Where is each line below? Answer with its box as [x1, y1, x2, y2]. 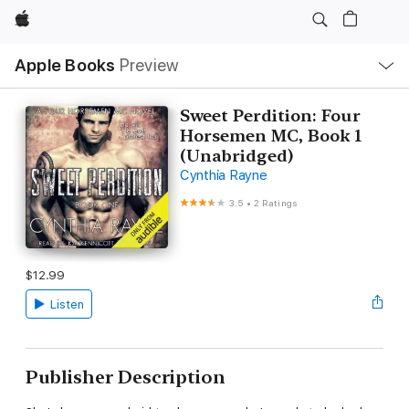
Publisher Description [26, 365, 225, 388]
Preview [119, 55, 180, 76]
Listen [49, 297, 84, 311]
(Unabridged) [179, 146, 293, 165]
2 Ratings [254, 197, 298, 208]
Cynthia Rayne [179, 167, 267, 184]
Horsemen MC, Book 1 [179, 126, 362, 145]
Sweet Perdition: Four [179, 106, 361, 125]
